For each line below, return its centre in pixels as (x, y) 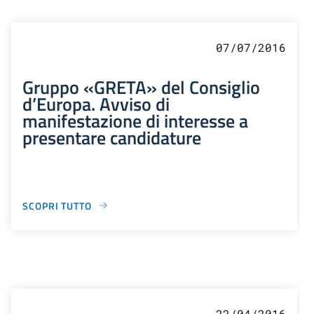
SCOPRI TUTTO (57, 205)
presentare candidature (112, 137)
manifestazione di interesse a (135, 120)
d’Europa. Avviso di (96, 103)
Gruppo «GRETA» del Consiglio (141, 87)
